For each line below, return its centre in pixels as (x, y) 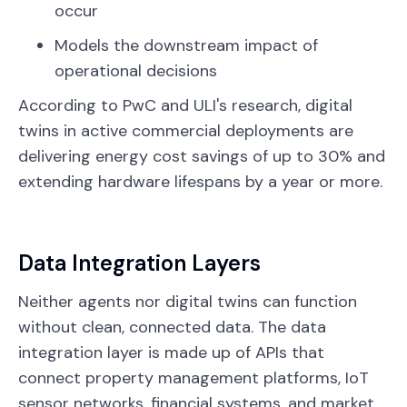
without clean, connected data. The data (172, 327)
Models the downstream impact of (186, 45)
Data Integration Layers (139, 263)
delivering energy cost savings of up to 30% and (202, 156)
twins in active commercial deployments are (186, 130)
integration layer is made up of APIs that (171, 352)
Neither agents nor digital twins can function (188, 301)
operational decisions (136, 70)
